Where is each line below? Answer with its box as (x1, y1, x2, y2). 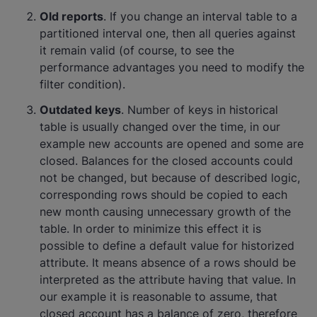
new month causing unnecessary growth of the (40, 204, 291, 219)
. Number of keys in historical (121, 103, 278, 117)
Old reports (40, 9, 103, 23)
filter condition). (40, 77, 125, 91)
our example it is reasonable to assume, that (40, 289, 277, 304)
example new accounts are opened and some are (40, 137, 304, 151)
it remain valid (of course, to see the (40, 43, 234, 57)
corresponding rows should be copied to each (40, 188, 287, 202)
